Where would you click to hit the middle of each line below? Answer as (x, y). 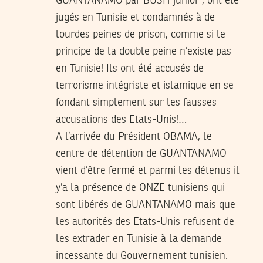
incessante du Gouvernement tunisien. (142, 256)
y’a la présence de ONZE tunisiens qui (140, 188)
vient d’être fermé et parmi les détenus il (148, 171)
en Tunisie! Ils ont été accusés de (130, 68)
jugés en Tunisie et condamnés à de (135, 17)
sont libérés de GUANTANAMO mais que (146, 205)
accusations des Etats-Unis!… (121, 119)
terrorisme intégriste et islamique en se (145, 85)
